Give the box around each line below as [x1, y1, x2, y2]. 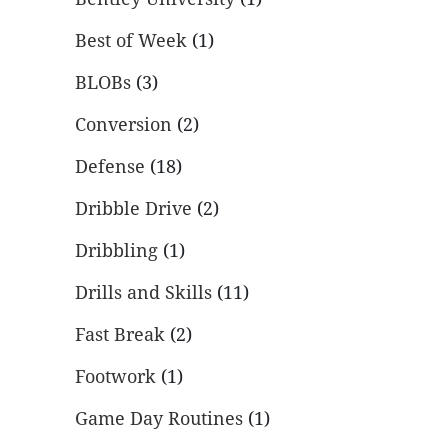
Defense [75, 156, 145, 178]
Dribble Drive [75, 198, 192, 220]
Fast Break [75, 324, 165, 346]
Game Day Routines [75, 408, 243, 430]
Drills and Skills [75, 282, 212, 304]
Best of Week [75, 30, 187, 52]
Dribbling [75, 240, 158, 262]
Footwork [75, 366, 156, 388]
